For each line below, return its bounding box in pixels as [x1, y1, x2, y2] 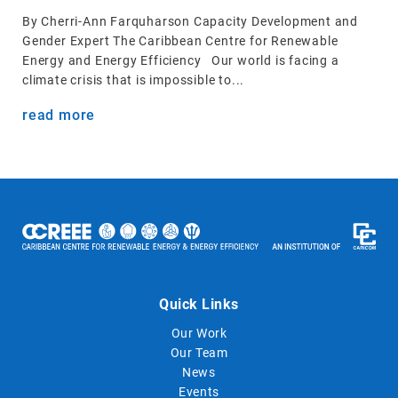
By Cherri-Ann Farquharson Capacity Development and [22, 14, 358, 28]
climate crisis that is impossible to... [22, 73, 245, 87]
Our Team [170, 345, 228, 360]
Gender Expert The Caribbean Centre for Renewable [22, 34, 338, 48]
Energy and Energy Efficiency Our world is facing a [22, 53, 339, 68]
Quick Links [158, 295, 240, 313]
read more [22, 107, 96, 123]
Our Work [171, 325, 227, 340]
